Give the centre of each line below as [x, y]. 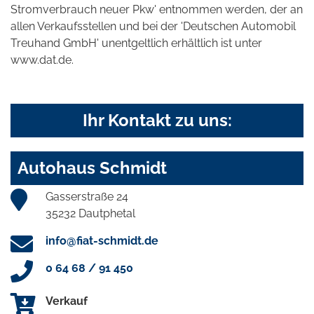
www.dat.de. [42, 60]
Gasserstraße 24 [87, 196]
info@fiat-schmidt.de [102, 240]
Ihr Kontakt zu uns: [157, 120]
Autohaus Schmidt [92, 168]
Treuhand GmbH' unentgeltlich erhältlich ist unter [136, 43]
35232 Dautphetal [90, 213]
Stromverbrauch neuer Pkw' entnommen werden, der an [157, 9]
